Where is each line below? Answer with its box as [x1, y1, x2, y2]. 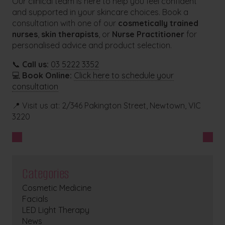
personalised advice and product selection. [12, 40, 172, 51]
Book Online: [22, 70, 72, 81]
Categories [22, 165, 69, 183]
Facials [22, 194, 49, 204]
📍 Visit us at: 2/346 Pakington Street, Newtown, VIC [12, 100, 201, 111]
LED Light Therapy [22, 205, 90, 215]
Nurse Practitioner [112, 29, 185, 40]
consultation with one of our [12, 18, 119, 29]
